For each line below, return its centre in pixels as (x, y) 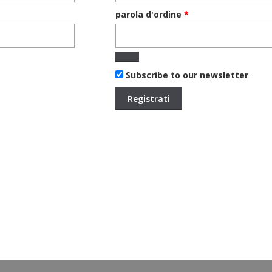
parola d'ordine (150, 15)
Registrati (148, 98)
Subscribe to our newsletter (187, 75)
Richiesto (209, 14)
